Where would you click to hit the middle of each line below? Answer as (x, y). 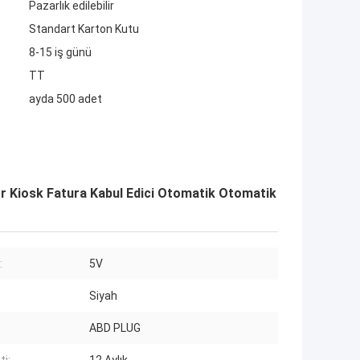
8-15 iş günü (60, 53)
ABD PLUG (115, 328)
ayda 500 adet (65, 99)
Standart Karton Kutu (84, 29)
